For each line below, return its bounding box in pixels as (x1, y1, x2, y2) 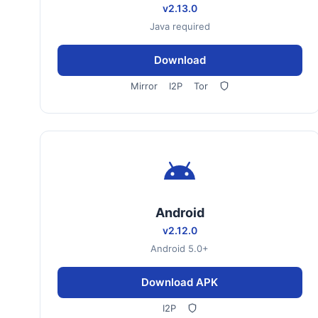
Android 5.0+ (150, 243, 209, 254)
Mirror (130, 80, 158, 92)
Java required (149, 21, 210, 32)
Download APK (141, 275, 219, 289)
